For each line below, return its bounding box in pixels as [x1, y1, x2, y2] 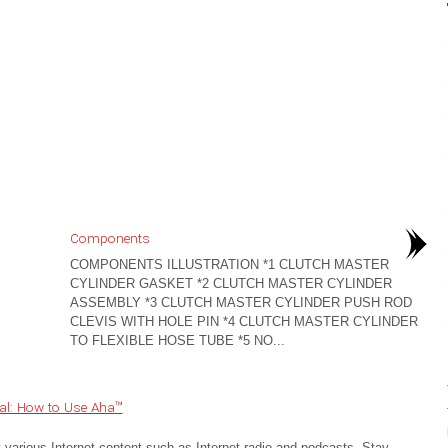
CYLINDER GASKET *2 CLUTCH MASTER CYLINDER [69, 276, 392, 291]
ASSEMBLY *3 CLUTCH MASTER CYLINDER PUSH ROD [69, 295, 412, 310]
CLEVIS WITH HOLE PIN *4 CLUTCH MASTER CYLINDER [69, 314, 418, 329]
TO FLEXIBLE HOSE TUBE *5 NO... [69, 333, 285, 348]
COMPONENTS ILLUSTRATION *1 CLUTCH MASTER [69, 257, 389, 272]
